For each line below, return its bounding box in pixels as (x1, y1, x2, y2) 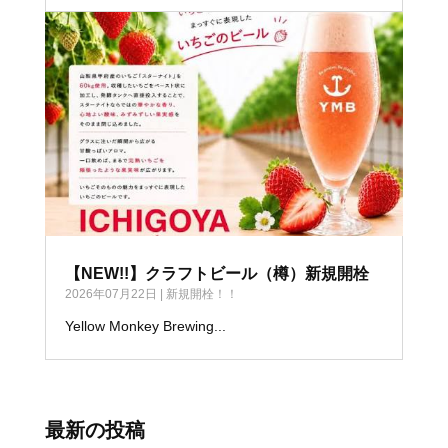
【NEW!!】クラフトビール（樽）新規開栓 (64, 264, 369, 282)
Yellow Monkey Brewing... (64, 317, 226, 334)
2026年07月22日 (64, 286, 157, 301)
